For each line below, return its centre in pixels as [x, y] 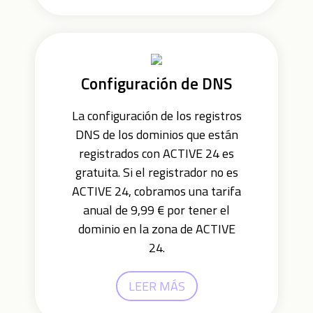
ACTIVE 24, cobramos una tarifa [156, 191]
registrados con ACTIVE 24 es [156, 153]
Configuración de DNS [156, 83]
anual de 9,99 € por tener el [156, 210]
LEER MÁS [156, 286]
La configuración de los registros [156, 116]
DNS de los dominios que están [156, 134]
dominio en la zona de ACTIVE [156, 229]
